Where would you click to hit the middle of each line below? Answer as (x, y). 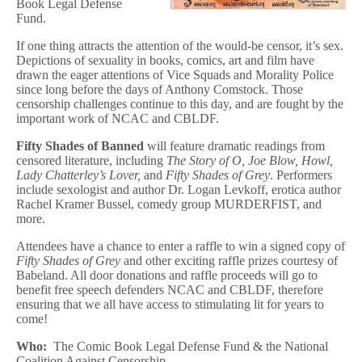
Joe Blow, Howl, (290, 160)
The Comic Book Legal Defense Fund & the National (187, 346)
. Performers (301, 175)
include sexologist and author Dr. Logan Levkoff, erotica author (179, 189)
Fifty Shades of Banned (80, 146)
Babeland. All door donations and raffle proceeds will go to (167, 275)
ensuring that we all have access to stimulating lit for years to (170, 304)
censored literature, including (91, 160)
